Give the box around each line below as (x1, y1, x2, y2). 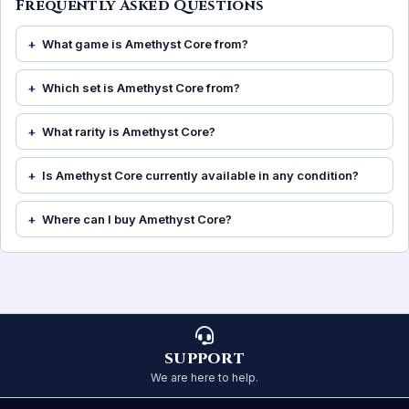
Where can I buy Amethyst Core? (42, 212, 232, 227)
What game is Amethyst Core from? (42, 37, 248, 52)
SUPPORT (163, 349, 246, 370)
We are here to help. (151, 371, 258, 385)
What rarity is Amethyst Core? (42, 124, 215, 140)
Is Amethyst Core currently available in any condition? (42, 168, 359, 184)
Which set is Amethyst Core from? (42, 80, 240, 96)
